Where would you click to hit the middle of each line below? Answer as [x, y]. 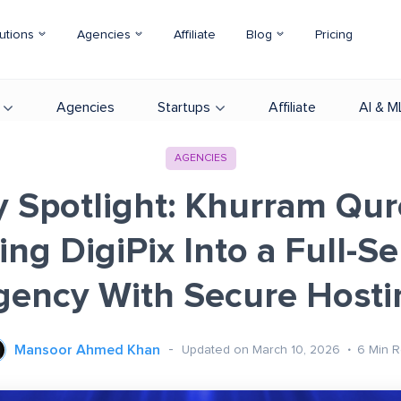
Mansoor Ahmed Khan [87, 350]
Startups [184, 107]
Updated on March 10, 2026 [262, 350]
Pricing [334, 35]
